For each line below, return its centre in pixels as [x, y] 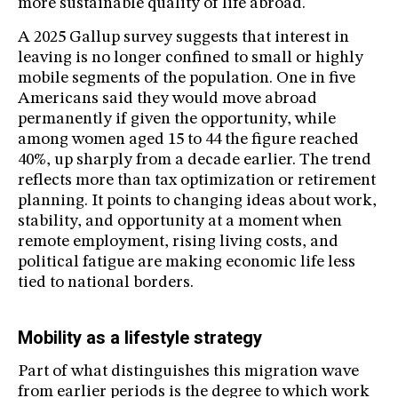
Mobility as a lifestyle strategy [140, 338]
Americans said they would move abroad [167, 99]
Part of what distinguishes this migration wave [188, 372]
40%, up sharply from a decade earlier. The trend [195, 161]
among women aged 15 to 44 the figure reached [188, 140]
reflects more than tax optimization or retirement [197, 181]
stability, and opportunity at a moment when [180, 222]
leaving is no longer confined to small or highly [191, 59]
